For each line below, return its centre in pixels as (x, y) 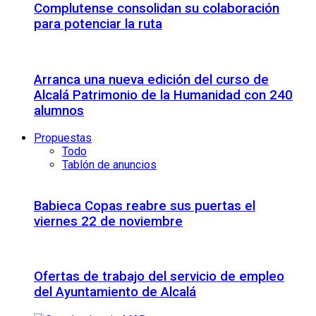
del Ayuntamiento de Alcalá (115, 292)
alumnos (59, 110)
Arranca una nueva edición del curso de (151, 79)
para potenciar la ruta (98, 24)
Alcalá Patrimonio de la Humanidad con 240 (163, 95)
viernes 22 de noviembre (108, 221)
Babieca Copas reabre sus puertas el (145, 206)
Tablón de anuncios (109, 165)
